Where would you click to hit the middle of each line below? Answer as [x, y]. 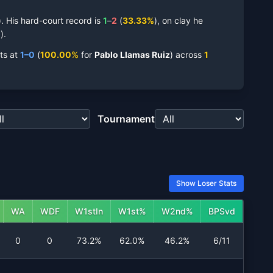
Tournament [126, 119]
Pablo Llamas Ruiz [132, 55]
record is [82, 20]
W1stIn [89, 211]
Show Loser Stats [206, 183]
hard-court [42, 20]
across [190, 55]
